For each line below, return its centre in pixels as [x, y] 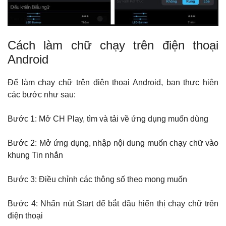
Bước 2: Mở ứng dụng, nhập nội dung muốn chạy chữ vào [113, 143]
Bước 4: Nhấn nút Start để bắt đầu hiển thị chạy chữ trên [113, 203]
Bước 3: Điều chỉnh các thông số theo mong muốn [98, 179]
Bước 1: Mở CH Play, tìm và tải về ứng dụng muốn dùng [108, 119]
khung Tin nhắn [36, 155]
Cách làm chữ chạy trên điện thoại [113, 45]
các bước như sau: [42, 94]
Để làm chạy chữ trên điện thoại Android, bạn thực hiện [113, 82]
